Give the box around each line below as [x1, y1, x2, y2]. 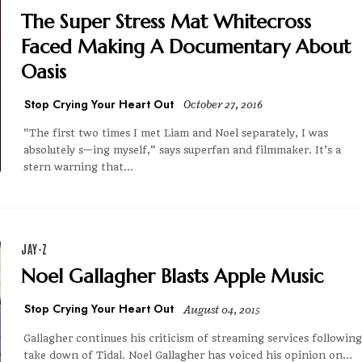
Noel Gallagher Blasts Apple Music [21, 264, 323, 289]
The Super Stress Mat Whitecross [21, 10, 311, 35]
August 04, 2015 [183, 301, 260, 318]
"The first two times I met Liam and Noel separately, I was [23, 127, 328, 140]
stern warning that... [23, 161, 133, 174]
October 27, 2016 [183, 97, 263, 113]
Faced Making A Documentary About [21, 35, 351, 60]
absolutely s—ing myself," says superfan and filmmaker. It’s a [23, 144, 341, 157]
